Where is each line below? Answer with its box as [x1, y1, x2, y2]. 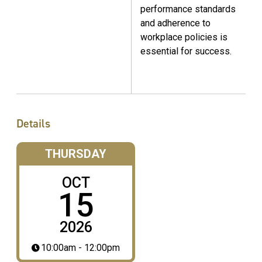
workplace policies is [140, 31, 227, 43]
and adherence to [140, 17, 211, 29]
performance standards [140, 3, 236, 15]
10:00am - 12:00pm [41, 242, 120, 254]
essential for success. [140, 45, 232, 57]
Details [16, 116, 50, 132]
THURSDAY [45, 147, 106, 161]
